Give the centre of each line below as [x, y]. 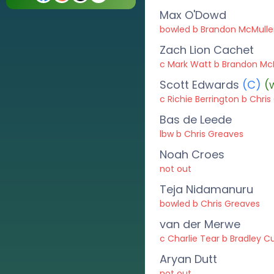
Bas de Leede [196, 120]
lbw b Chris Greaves [202, 134]
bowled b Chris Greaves [210, 204]
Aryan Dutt [189, 259]
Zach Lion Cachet [207, 50]
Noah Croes [192, 154]
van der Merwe [200, 224]
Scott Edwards [200, 85]
